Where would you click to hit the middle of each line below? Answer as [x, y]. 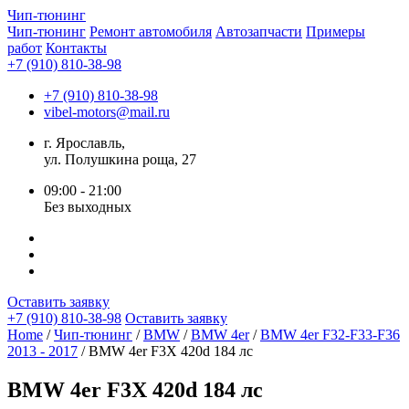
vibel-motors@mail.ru [107, 112]
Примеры [336, 31]
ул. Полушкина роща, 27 [120, 159]
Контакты [76, 48]
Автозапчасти [259, 31]
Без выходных [88, 207]
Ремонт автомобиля [151, 31]
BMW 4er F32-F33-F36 [330, 335]
